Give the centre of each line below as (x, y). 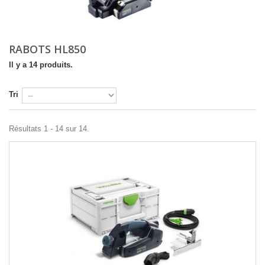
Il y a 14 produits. (41, 65)
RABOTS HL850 (49, 49)
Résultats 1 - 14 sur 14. (49, 129)
